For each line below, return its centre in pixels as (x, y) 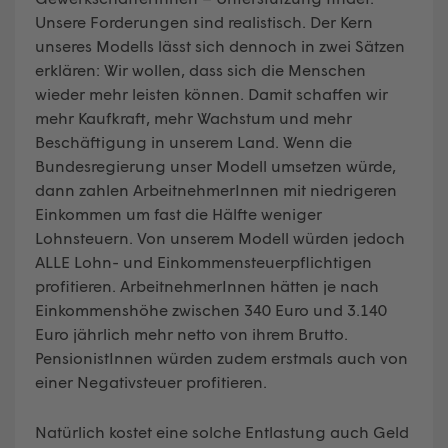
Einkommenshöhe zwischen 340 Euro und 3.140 (211, 309)
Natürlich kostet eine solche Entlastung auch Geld (222, 431)
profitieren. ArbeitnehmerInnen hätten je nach (207, 285)
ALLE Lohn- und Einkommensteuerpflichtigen (203, 261)
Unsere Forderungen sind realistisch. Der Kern (204, 21)
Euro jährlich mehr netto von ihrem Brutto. (191, 333)
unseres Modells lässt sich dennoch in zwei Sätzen (220, 45)
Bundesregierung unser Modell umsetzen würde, (215, 165)
